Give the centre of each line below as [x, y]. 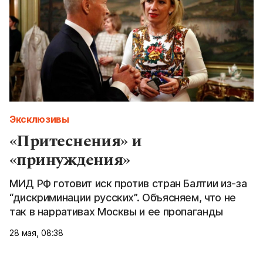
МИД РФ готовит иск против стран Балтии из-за [128, 183]
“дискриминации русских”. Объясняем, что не [123, 197]
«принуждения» [70, 160]
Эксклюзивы [39, 119]
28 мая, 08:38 [37, 232]
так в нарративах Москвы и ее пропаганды [116, 211]
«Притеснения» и [76, 141]
